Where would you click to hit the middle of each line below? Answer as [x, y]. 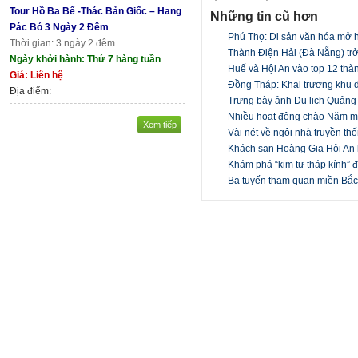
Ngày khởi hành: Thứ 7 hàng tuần [85, 59]
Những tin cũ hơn [264, 16]
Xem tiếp [159, 124]
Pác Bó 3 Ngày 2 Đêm [59, 27]
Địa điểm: [30, 91]
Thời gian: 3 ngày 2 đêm [62, 43]
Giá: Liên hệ [36, 75]
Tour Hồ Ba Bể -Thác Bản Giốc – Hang [95, 11]
